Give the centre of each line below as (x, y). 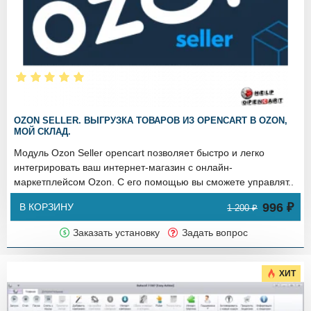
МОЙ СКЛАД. (42, 132)
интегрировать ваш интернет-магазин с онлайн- (123, 168)
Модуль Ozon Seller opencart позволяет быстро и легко (139, 153)
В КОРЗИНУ (47, 207)
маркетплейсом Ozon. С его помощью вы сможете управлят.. (154, 182)
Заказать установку (117, 233)
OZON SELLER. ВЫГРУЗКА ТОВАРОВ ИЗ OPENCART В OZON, (151, 121)
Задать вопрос (215, 233)
